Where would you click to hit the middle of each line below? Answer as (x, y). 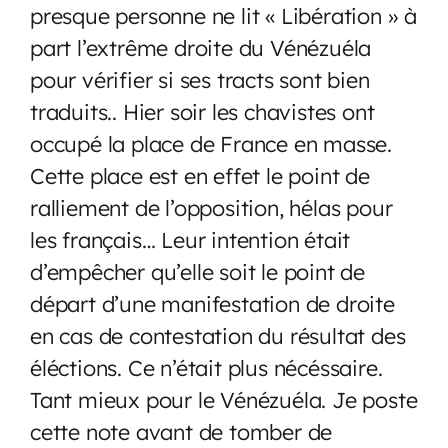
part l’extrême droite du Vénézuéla (201, 47)
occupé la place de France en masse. (211, 143)
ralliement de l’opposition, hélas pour (211, 207)
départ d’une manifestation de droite (212, 303)
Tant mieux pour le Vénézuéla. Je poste (224, 399)
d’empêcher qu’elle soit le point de (197, 271)
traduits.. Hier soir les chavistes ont (202, 111)
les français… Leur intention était (190, 239)
